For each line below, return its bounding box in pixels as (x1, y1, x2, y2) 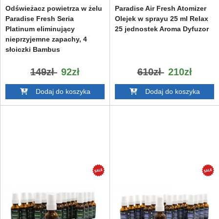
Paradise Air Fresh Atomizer (115, 4, 206, 12)
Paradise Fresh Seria (5, 14, 74, 22)
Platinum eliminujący (5, 24, 75, 33)
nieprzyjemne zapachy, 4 (5, 35, 87, 43)
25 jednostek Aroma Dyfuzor (115, 24, 209, 33)
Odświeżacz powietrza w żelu (5, 4, 102, 12)
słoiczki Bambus (5, 45, 60, 53)
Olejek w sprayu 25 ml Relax (115, 14, 208, 22)
